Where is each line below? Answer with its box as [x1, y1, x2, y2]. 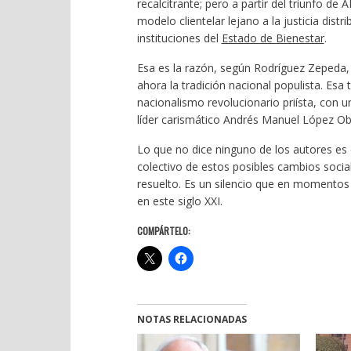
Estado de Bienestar [221, 30, 324, 45]
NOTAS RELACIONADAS [136, 312, 247, 326]
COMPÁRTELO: [136, 223, 190, 237]
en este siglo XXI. [136, 193, 223, 208]
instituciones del [136, 30, 222, 45]
